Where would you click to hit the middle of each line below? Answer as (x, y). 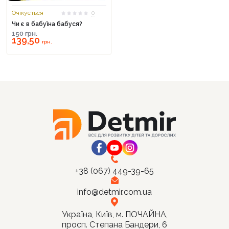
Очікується (28, 13)
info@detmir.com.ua (114, 192)
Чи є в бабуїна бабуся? (47, 24)
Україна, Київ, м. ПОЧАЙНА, (114, 214)
